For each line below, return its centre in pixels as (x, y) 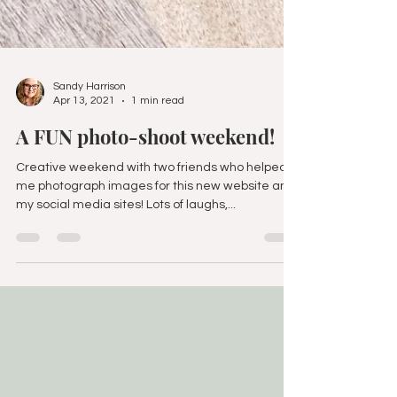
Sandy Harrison (90, 145)
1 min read (158, 159)
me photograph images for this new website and (156, 245)
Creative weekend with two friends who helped (152, 226)
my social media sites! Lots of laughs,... (191, 263)
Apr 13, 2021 (84, 159)
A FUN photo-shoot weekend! (145, 195)
